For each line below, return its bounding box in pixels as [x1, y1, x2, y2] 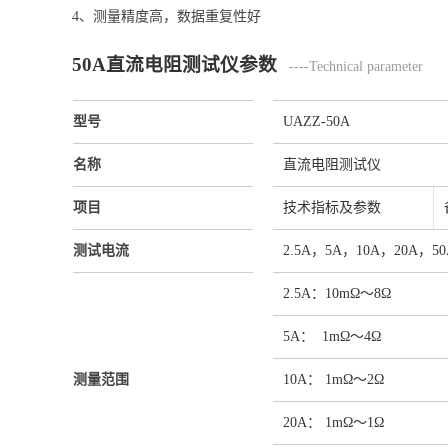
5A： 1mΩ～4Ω [283, 328, 381, 344]
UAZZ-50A [283, 113, 350, 129]
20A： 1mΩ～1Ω [283, 414, 384, 430]
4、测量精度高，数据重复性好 [72, 9, 261, 25]
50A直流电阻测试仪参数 [72, 53, 277, 75]
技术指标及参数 [283, 199, 381, 215]
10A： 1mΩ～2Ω [283, 371, 384, 387]
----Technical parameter [277, 58, 423, 74]
